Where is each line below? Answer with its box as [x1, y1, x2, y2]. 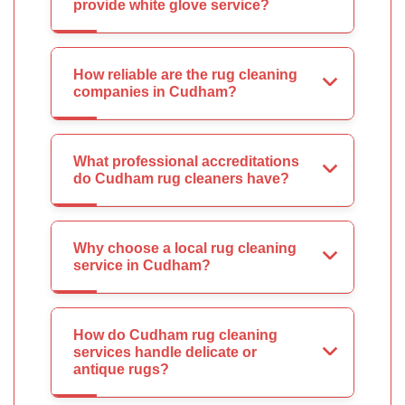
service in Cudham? [73, 258, 211, 274]
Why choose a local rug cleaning [73, 240, 297, 257]
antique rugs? [73, 362, 169, 378]
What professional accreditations [73, 154, 299, 170]
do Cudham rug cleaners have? [73, 171, 289, 187]
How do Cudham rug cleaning [73, 327, 278, 344]
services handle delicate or [73, 344, 257, 361]
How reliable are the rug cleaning [73, 67, 297, 83]
